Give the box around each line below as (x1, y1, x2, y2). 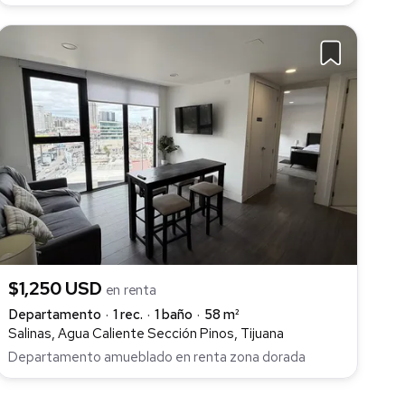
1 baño (155, 305, 193, 324)
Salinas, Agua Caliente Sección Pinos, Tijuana (8, 324, 284, 343)
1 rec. (113, 305, 143, 324)
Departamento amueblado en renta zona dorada (8, 348, 306, 367)
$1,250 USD (8, 276, 106, 300)
